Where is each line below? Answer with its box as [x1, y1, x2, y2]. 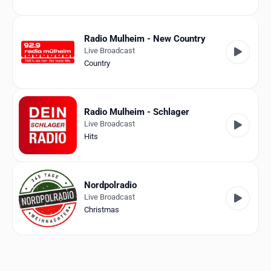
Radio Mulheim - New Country [84, 33, 206, 45]
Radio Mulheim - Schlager [84, 106, 189, 118]
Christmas [84, 205, 119, 215]
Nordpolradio [84, 180, 137, 191]
